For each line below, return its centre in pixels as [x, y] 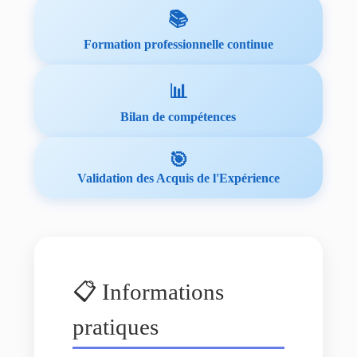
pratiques [115, 327]
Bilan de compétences [178, 117]
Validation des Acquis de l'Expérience [178, 178]
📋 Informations [148, 292]
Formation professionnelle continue [178, 44]
